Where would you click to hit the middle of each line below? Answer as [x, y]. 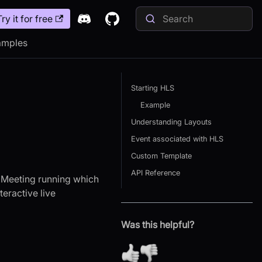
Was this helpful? [157, 225]
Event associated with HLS [177, 139]
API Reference [155, 173]
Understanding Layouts [171, 122]
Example [155, 105]
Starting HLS [152, 88]
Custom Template [161, 156]
